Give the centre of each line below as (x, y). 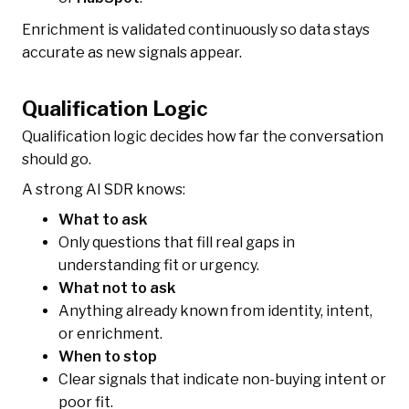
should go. (57, 160)
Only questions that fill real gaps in (177, 243)
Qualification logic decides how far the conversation (203, 137)
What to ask (103, 220)
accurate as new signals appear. (132, 53)
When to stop (108, 357)
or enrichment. (110, 334)
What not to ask (117, 288)
